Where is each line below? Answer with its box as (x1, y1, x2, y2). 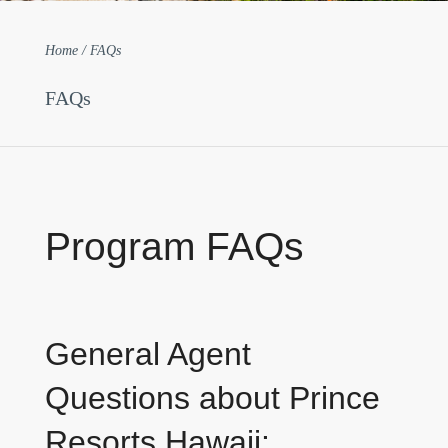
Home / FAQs (44, 42, 121, 58)
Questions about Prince (45, 379, 380, 416)
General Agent (45, 335, 251, 372)
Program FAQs (45, 224, 304, 268)
